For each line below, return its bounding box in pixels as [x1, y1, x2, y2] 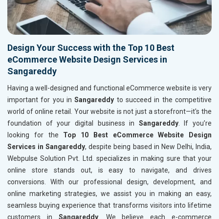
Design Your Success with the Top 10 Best [7, 43, 175, 53]
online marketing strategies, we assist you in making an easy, [7, 190, 212, 198]
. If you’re [178, 119, 212, 128]
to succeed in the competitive [116, 96, 212, 104]
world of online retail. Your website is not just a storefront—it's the [7, 108, 212, 116]
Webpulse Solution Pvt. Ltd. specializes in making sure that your [7, 154, 212, 163]
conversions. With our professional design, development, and [7, 178, 212, 186]
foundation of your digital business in [7, 119, 139, 128]
